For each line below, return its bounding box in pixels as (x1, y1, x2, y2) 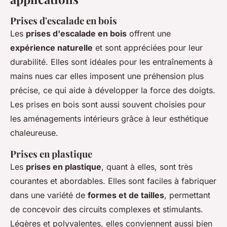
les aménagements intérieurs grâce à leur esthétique (10, 113, 208, 124)
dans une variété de (10, 190, 88, 201)
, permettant (164, 190, 210, 201)
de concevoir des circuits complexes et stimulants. (10, 204, 203, 215)
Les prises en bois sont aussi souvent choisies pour (10, 99, 206, 110)
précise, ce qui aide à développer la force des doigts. (10, 85, 215, 96)
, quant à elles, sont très (101, 162, 193, 172)
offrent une (127, 28, 171, 39)
